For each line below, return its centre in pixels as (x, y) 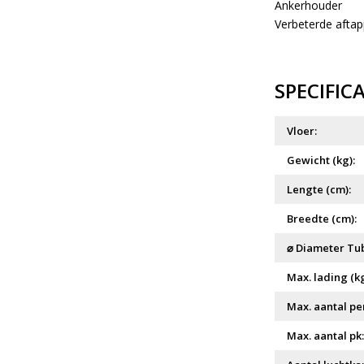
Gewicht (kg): (321, 160)
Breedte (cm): (321, 219)
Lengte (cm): (318, 190)
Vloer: (301, 131)
